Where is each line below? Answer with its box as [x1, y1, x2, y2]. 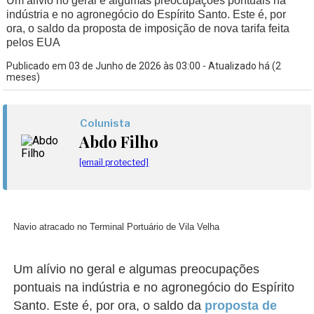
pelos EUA [6, 36, 61, 48]
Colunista [80, 117, 131, 130]
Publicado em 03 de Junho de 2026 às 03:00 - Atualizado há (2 [6, 60, 282, 71]
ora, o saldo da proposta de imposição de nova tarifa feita [6, 22, 290, 34]
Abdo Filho [79, 131, 159, 152]
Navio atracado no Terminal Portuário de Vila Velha [13, 221, 220, 232]
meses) [6, 71, 41, 83]
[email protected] [79, 157, 149, 168]
